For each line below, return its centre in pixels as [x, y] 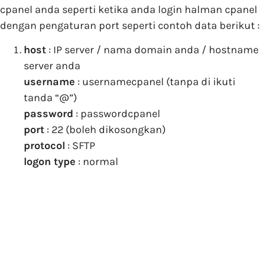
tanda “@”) [50, 98]
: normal [97, 162]
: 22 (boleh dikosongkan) [105, 130]
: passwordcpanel [117, 114]
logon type [50, 162]
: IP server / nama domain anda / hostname [152, 50]
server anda [52, 66]
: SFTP [80, 146]
